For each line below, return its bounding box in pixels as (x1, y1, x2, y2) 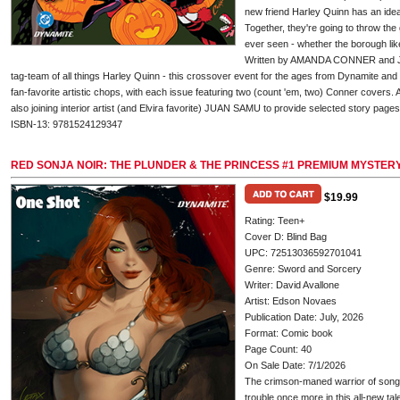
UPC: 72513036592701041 (245, 247, 362, 258)
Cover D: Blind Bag (245, 231, 327, 242)
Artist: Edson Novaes (245, 296, 337, 306)
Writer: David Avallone (245, 279, 339, 290)
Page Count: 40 (245, 344, 312, 354)
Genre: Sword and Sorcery (245, 263, 362, 274)
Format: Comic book (245, 328, 333, 338)
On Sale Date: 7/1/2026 (245, 360, 346, 371)
